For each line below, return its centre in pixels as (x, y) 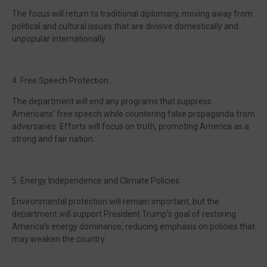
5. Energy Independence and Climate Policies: (97, 181)
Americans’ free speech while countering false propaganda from (133, 114)
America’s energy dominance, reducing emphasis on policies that (133, 226)
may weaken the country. (59, 239)
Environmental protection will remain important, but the (116, 201)
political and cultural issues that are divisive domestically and (125, 26)
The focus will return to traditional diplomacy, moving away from (132, 14)
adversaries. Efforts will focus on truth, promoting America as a (131, 126)
